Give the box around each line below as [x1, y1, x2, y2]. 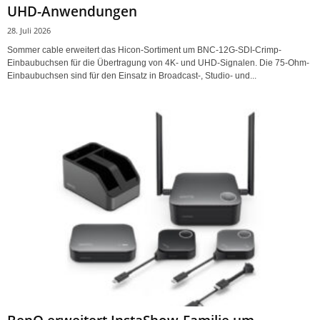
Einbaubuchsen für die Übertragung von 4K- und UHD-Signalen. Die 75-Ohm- [7, 58, 309, 69]
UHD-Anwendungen [7, 2, 137, 21]
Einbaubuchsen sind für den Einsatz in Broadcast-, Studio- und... [7, 71, 256, 81]
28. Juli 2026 [7, 25, 51, 36]
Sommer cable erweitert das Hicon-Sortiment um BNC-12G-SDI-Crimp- [7, 45, 281, 56]
